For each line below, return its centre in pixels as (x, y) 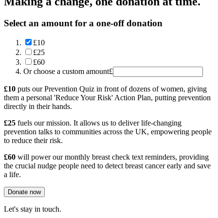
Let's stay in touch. (33, 209)
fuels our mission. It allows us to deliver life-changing (99, 123)
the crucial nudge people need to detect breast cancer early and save (107, 166)
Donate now (24, 192)
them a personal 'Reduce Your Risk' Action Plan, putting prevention (107, 98)
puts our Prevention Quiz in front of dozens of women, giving (111, 89)
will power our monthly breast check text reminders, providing (112, 157)
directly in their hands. (38, 107)
